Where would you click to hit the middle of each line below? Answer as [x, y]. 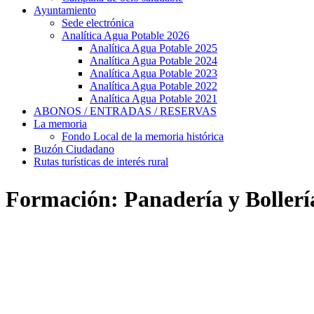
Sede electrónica [98, 23]
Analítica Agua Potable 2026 [125, 35]
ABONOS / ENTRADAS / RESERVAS [125, 111]
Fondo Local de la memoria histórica [143, 136]
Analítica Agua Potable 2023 [153, 73]
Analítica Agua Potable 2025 [153, 48]
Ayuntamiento [65, 10]
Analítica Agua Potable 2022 [153, 86]
